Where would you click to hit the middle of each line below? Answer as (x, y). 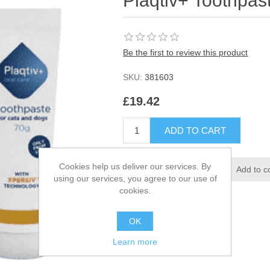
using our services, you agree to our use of (135, 178)
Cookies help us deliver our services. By (135, 166)
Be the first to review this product (186, 52)
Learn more (135, 241)
